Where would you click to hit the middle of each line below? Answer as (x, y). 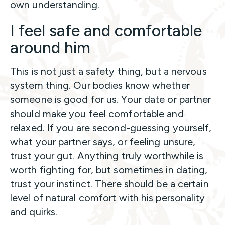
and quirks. (35, 212)
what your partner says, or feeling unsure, (103, 141)
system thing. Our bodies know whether (100, 85)
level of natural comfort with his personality (108, 198)
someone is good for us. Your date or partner (111, 99)
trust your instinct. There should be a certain (109, 184)
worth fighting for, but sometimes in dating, (109, 170)
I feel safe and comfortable (106, 30)
